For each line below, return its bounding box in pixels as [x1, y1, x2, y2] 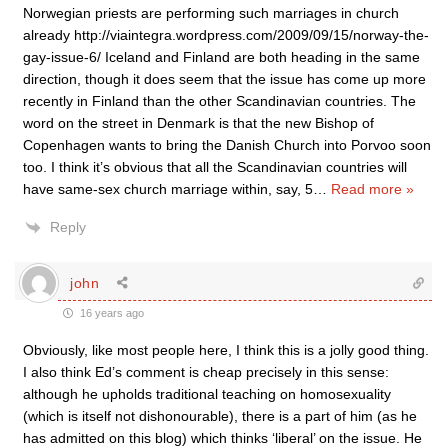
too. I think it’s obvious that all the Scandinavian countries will [23, 159, 407, 176]
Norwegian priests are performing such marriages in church [23, 5, 399, 22]
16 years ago [77, 307, 144, 320]
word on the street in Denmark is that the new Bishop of [23, 115, 374, 132]
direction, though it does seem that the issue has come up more [23, 71, 426, 88]
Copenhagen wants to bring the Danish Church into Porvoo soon [23, 137, 431, 154]
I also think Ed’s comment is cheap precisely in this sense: [23, 364, 389, 381]
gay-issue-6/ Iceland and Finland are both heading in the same [23, 49, 420, 66]
